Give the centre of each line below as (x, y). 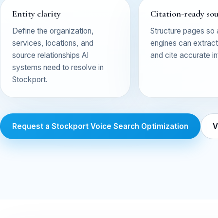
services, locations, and (53, 43)
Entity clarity (36, 14)
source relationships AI (50, 55)
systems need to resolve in (58, 67)
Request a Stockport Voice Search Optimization (100, 126)
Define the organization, (53, 31)
